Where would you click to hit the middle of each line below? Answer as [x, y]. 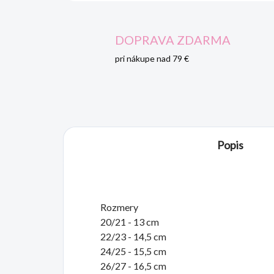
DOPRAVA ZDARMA [173, 40]
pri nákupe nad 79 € [152, 59]
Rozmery [119, 207]
